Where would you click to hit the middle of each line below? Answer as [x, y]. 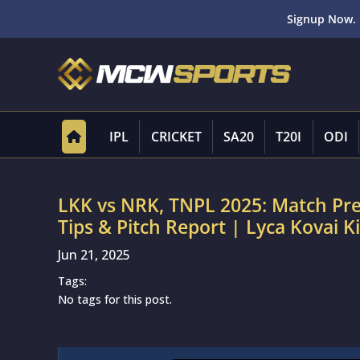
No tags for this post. [115, 299]
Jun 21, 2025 [94, 255]
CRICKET [176, 137]
